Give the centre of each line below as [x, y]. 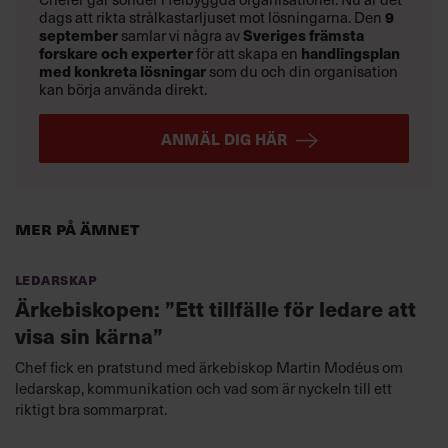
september [78, 35]
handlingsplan [350, 53]
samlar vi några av [180, 35]
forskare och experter [116, 53]
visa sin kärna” [89, 334]
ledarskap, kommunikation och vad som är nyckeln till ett [203, 387]
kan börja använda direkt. [123, 89]
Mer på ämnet [77, 227]
